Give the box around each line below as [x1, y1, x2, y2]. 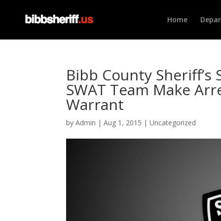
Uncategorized [149, 118, 196, 127]
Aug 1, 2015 [104, 118, 142, 127]
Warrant [66, 94, 124, 114]
